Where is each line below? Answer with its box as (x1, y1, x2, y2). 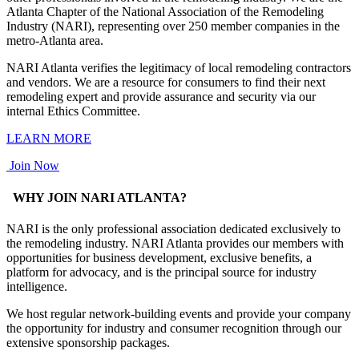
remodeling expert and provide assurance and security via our (6, 90, 316, 104)
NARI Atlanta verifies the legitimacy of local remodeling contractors (6, 61, 351, 75)
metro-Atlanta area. (6, 34, 103, 48)
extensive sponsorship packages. (6, 335, 170, 349)
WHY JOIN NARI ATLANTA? (10, 190, 187, 204)
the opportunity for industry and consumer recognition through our (6, 321, 341, 335)
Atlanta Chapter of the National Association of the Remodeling (6, 5, 324, 19)
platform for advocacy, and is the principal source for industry (6, 264, 317, 279)
